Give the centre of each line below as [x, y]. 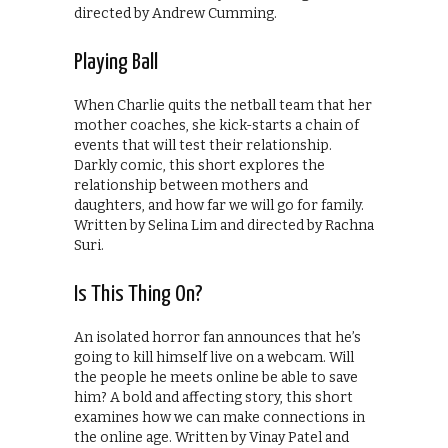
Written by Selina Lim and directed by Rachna [224, 226]
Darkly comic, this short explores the [199, 166]
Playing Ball [116, 63]
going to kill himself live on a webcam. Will [214, 358]
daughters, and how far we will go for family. [219, 206]
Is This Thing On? [138, 295]
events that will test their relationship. [203, 146]
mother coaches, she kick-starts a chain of [216, 126]
